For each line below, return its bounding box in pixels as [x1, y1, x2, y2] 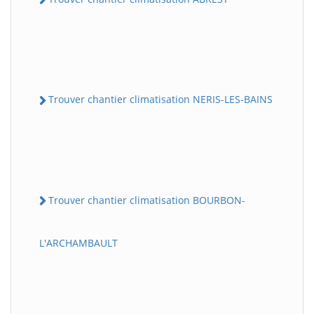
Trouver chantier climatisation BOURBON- [48, 193, 245, 207]
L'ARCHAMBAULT [39, 235, 118, 250]
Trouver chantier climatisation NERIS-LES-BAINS [48, 93, 273, 107]
